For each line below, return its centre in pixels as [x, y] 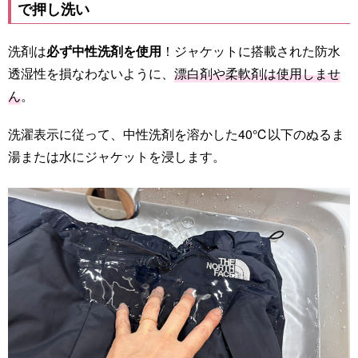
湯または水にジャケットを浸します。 [117, 156]
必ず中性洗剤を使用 [104, 50]
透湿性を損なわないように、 [91, 73]
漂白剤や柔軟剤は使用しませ [257, 73]
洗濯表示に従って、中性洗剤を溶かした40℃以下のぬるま [176, 133]
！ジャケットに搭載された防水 [251, 50]
